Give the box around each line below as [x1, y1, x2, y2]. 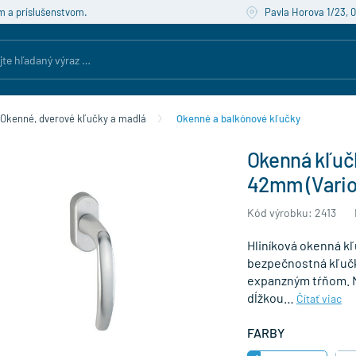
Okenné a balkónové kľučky [176, 112, 301, 125]
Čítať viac [296, 292, 342, 305]
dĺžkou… [246, 290, 296, 305]
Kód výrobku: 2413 [246, 206, 336, 219]
